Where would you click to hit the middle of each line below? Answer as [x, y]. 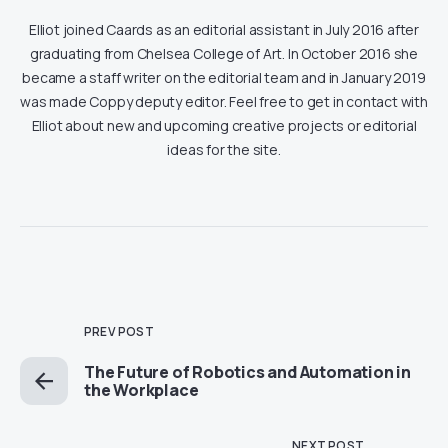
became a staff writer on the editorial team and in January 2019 [224, 78]
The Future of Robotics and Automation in [247, 372]
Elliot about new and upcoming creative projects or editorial [224, 126]
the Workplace [141, 390]
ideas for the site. [224, 150]
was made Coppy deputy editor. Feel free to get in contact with [224, 102]
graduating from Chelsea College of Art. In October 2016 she [224, 54]
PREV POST [119, 332]
